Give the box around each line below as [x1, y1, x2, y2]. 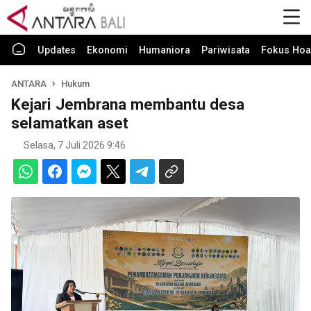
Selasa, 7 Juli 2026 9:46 [24, 140, 126, 151]
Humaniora [139, 44, 190, 56]
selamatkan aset [11, 114, 128, 132]
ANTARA [11, 78, 49, 89]
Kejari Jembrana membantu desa [11, 95, 244, 113]
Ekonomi [87, 44, 128, 56]
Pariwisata [201, 44, 250, 56]
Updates [37, 44, 76, 56]
